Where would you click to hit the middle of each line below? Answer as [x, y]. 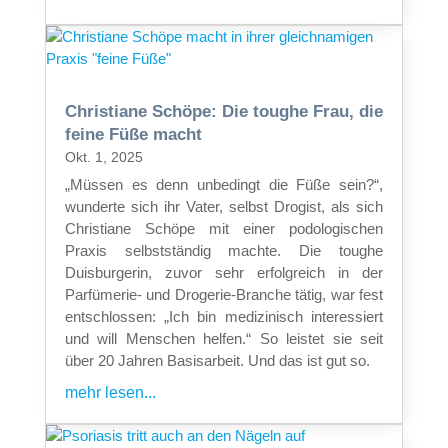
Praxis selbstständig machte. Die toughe [224, 250]
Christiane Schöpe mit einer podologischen [224, 228]
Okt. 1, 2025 [103, 156]
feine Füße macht [133, 134]
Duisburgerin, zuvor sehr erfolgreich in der [224, 272]
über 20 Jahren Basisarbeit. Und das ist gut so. [217, 360]
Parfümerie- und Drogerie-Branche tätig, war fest [224, 294]
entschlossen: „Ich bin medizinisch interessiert [224, 316]
